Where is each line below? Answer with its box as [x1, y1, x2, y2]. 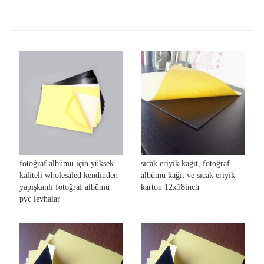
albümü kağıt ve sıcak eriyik [141, 170, 235, 180]
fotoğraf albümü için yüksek [19, 159, 114, 168]
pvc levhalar [19, 194, 60, 203]
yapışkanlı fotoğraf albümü [19, 182, 110, 192]
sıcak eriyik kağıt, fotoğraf [141, 159, 230, 168]
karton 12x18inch [141, 182, 199, 192]
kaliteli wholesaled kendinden [19, 170, 118, 180]
